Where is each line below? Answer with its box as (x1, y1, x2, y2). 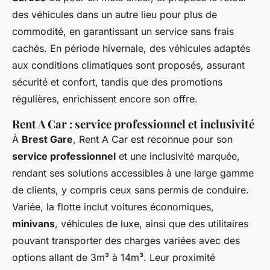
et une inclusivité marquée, (116, 149, 240, 162)
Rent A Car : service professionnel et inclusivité (12, 116, 254, 131)
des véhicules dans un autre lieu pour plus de (12, 8, 217, 20)
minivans (12, 217, 55, 230)
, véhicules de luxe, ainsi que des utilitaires (55, 217, 248, 230)
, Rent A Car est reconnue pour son (73, 133, 233, 145)
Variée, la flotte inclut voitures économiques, (12, 200, 214, 213)
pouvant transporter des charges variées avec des (12, 234, 240, 246)
